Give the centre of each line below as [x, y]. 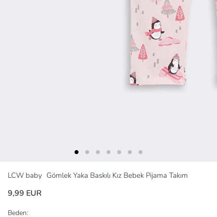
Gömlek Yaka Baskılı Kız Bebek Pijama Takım [117, 176]
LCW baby [26, 176]
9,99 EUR [25, 194]
